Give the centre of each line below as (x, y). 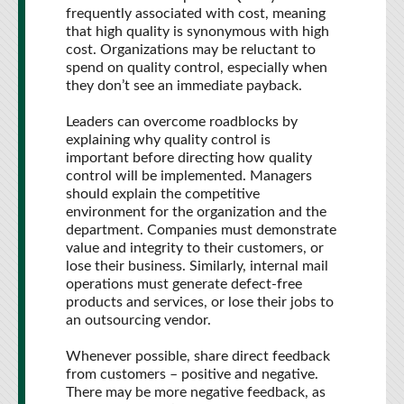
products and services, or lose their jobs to (200, 302)
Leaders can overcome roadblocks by (182, 122)
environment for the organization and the (196, 212)
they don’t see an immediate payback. (184, 86)
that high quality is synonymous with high (197, 32)
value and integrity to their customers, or (195, 248)
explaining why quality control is (168, 140)
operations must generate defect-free (184, 284)
